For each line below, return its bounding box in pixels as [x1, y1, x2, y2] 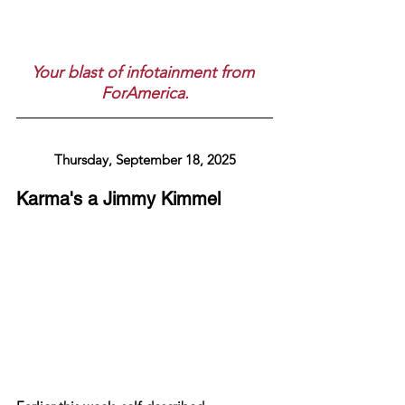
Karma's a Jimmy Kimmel [16, 187, 221, 210]
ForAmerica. [100, 82, 189, 103]
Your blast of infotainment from [31, 61, 259, 82]
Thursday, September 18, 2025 [53, 150, 236, 168]
